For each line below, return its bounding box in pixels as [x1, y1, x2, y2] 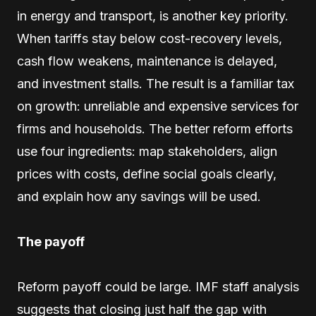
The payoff [17, 234, 85, 249]
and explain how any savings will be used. [17, 189, 261, 204]
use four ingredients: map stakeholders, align [17, 144, 277, 159]
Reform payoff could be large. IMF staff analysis [17, 279, 299, 294]
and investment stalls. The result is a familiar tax [17, 76, 294, 91]
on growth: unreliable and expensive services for [17, 99, 298, 114]
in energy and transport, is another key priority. [17, 8, 288, 23]
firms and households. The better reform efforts [17, 121, 293, 136]
